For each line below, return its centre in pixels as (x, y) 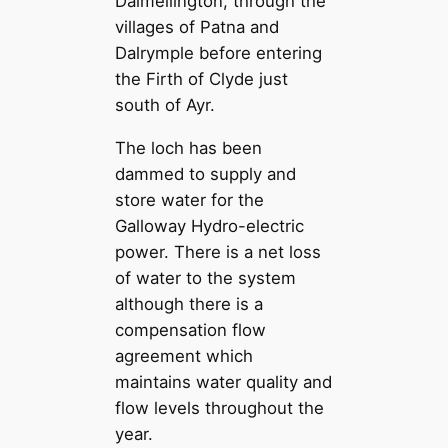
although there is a (189, 303)
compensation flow (191, 329)
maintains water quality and (224, 381)
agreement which (184, 355)
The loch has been (189, 147)
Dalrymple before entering (219, 53)
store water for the (190, 199)
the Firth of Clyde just (202, 79)
